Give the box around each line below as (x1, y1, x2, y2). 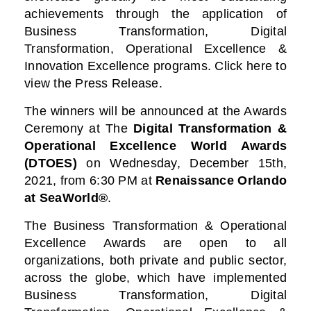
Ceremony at (24, 121, 106, 135)
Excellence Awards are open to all (24, 235, 287, 250)
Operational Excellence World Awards (24, 138, 287, 153)
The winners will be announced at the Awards (24, 103, 287, 118)
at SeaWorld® (24, 190, 108, 205)
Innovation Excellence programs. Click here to (24, 58, 287, 73)
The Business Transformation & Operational (24, 218, 287, 233)
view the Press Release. (24, 76, 162, 90)
